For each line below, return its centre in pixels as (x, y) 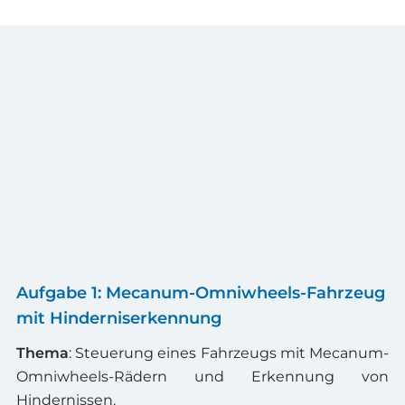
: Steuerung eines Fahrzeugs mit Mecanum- (229, 353)
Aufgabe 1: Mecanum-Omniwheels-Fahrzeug (201, 293)
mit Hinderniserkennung (119, 319)
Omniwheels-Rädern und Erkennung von (202, 377)
